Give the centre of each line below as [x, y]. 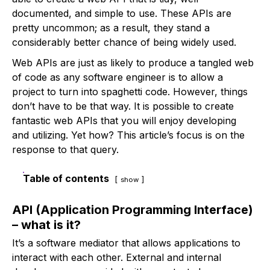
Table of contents [66, 178]
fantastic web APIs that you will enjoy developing [124, 121]
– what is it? [46, 225]
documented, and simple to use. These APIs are [122, 13]
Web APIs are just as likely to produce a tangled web [133, 63]
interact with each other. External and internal [117, 257]
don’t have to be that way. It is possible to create [123, 106]
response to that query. [65, 149]
